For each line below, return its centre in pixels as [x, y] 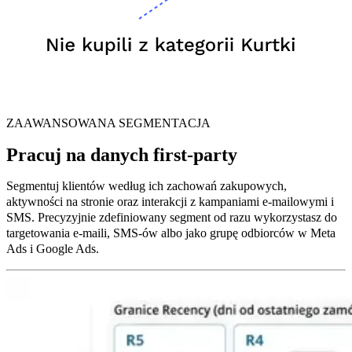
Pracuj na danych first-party [122, 154]
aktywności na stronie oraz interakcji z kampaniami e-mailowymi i [170, 201]
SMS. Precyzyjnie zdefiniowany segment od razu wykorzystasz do [172, 217]
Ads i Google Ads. [53, 248]
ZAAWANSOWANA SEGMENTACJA [108, 123]
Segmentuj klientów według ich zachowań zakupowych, [147, 185]
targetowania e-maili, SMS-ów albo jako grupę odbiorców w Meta [171, 233]
